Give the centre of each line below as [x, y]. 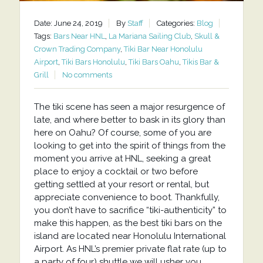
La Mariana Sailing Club [149, 36]
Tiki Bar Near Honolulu [163, 49]
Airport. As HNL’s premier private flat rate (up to [130, 249]
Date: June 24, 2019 [68, 23]
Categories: [176, 23]
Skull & [207, 36]
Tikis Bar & [200, 62]
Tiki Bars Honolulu [93, 62]
